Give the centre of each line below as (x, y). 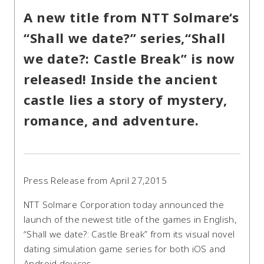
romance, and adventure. (111, 120)
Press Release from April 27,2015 (95, 181)
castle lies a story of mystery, (126, 99)
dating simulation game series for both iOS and (125, 249)
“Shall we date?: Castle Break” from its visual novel (129, 234)
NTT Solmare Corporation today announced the (124, 205)
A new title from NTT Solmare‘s (131, 17)
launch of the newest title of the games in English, (130, 220)
